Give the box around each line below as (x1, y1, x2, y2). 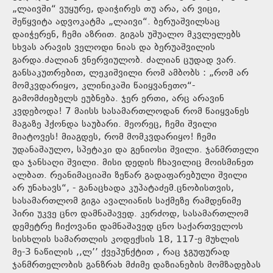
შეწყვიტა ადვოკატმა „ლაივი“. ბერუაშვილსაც (12, 15, 220, 30)
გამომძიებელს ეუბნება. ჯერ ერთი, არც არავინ (12, 92, 224, 107)
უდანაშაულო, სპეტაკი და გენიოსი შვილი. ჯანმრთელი (12, 143, 259, 158)
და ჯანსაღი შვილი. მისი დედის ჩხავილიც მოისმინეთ (12, 156, 157, 171)
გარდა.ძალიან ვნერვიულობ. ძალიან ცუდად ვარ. (12, 54, 236, 68)
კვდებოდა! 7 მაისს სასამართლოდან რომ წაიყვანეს (12, 105, 249, 119)
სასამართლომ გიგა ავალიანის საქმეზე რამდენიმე (12, 194, 241, 209)
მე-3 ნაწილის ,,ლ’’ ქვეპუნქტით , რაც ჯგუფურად (12, 246, 230, 260)
